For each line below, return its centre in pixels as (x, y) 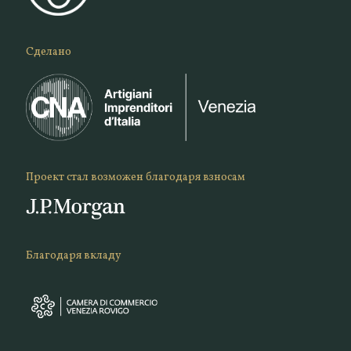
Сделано (48, 52)
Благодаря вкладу (73, 255)
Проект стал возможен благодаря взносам (135, 177)
